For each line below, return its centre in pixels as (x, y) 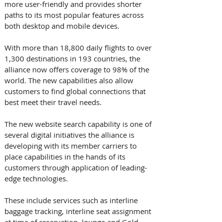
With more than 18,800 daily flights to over (79, 47)
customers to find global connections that (76, 91)
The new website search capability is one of (79, 124)
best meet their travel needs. (53, 102)
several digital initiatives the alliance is (70, 135)
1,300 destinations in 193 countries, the (73, 58)
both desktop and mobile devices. (63, 26)
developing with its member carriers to (72, 145)
